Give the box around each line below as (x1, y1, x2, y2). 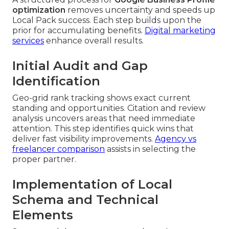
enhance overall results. (44, 35, 144, 45)
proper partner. (12, 154, 76, 164)
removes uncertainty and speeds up (65, 5, 215, 15)
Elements (12, 207, 73, 222)
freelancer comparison (12, 144, 105, 154)
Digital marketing (145, 25, 216, 35)
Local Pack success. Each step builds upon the (12, 15, 201, 25)
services (12, 35, 44, 45)
